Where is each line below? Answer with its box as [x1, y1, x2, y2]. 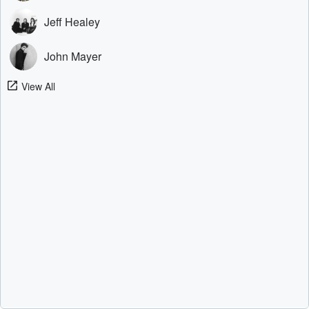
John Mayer [44, 48, 101, 64]
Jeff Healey [44, 14, 100, 30]
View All [21, 79, 55, 93]
